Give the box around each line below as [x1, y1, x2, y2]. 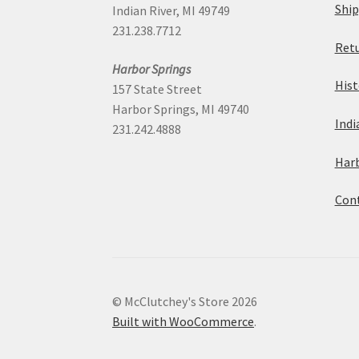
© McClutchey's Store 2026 [112, 293, 258, 310]
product [204, 42, 252, 56]
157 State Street [112, 80, 203, 97]
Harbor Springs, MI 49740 [112, 100, 250, 117]
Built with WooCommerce [112, 313, 255, 330]
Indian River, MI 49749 [112, 2, 231, 19]
